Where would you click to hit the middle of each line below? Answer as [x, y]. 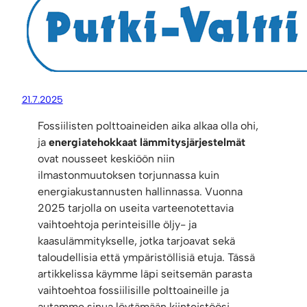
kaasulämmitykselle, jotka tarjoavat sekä [137, 241]
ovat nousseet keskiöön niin [107, 159]
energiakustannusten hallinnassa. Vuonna [140, 192]
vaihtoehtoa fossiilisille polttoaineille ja [134, 291]
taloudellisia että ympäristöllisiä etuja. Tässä [147, 258]
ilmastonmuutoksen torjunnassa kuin [129, 175]
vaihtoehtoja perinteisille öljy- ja [118, 225]
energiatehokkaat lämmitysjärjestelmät [147, 143]
